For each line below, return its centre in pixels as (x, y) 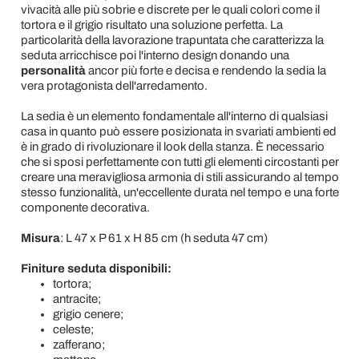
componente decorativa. (86, 208)
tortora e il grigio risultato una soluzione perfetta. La (151, 25)
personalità (54, 71)
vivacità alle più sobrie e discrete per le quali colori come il (170, 10)
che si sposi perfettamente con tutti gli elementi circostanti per (179, 162)
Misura (40, 238)
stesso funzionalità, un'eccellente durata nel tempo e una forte (179, 192)
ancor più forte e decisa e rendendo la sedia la (207, 71)
